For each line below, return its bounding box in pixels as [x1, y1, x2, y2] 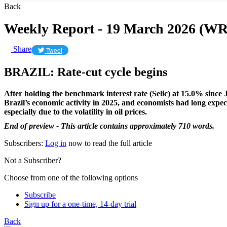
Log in [45, 138, 66, 147]
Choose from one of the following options [4, 173, 138, 182]
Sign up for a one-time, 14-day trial [24, 199, 136, 208]
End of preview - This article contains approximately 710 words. [4, 121, 214, 130]
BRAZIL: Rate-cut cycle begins [4, 65, 167, 79]
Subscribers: [4, 138, 45, 147]
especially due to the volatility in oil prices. [4, 107, 147, 116]
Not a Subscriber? [4, 156, 61, 165]
